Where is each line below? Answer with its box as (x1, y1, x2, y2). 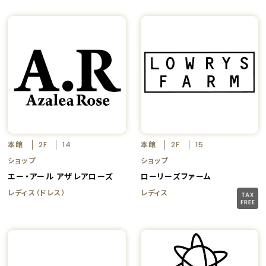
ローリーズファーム (140, 170, 212, 182)
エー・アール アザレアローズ (8, 170, 114, 182)
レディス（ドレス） (8, 187, 66, 198)
